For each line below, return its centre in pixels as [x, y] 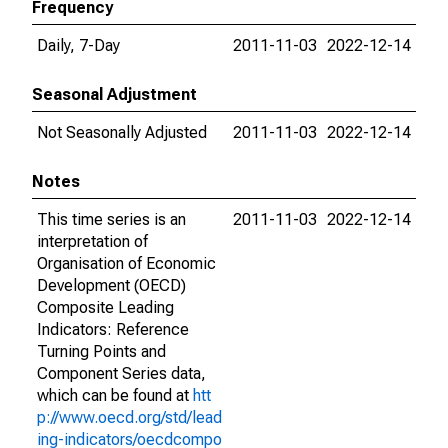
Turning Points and [101, 351]
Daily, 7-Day [78, 45]
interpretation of [92, 241]
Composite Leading [105, 307]
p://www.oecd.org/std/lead [129, 417]
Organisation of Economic [126, 263]
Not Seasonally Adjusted [122, 132]
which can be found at [115, 395]
